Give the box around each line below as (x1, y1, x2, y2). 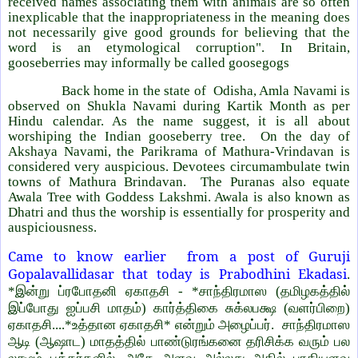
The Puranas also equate (201, 173, 350, 189)
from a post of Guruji (187, 246, 351, 265)
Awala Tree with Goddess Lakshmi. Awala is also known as (8, 189, 350, 205)
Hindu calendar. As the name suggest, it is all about (8, 113, 350, 129)
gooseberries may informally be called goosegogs (8, 54, 289, 70)
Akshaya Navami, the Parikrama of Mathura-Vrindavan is (8, 143, 350, 159)
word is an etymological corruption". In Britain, (8, 39, 350, 55)
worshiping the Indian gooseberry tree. (8, 128, 245, 144)
